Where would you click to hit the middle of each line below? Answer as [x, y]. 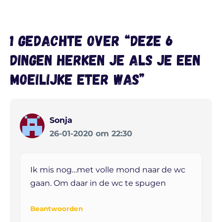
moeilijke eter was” [77, 79]
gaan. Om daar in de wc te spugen [98, 183]
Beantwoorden [56, 209]
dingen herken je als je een [105, 60]
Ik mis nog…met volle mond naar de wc [108, 170]
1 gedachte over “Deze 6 [92, 40]
